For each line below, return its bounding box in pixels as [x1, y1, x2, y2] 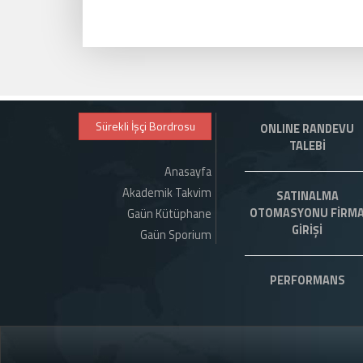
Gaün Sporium [140, 225, 211, 244]
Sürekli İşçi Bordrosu [95, 117, 195, 135]
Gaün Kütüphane [127, 204, 211, 223]
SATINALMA [275, 186, 339, 205]
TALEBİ [288, 136, 326, 155]
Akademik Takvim [122, 183, 211, 202]
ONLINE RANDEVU [260, 119, 354, 138]
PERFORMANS [269, 271, 345, 289]
